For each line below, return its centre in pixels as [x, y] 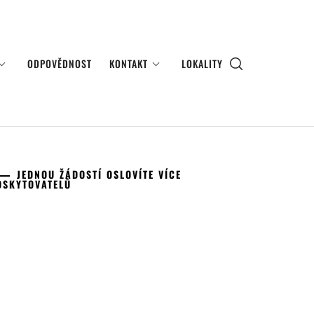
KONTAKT [129, 63]
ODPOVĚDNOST [60, 63]
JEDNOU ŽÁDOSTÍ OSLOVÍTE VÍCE [100, 174]
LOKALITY [202, 63]
